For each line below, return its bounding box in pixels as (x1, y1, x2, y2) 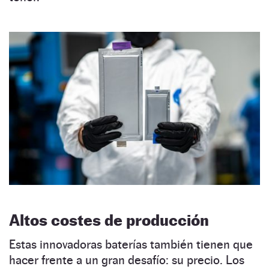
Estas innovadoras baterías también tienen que (9, 237, 253, 252)
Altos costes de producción (9, 211, 209, 230)
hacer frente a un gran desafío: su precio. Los (9, 253, 244, 268)
